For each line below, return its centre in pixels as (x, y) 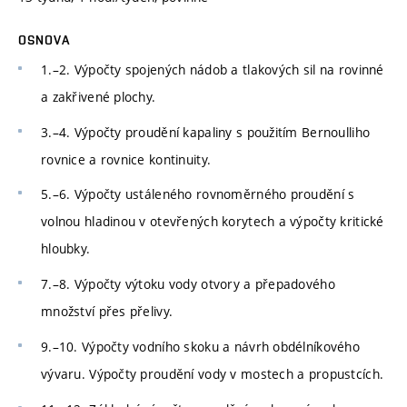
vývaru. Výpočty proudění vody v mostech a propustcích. (213, 373)
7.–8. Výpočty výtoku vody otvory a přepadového (188, 284)
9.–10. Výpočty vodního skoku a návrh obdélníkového (200, 346)
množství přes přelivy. (107, 312)
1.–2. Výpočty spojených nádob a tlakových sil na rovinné (213, 69)
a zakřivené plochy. (99, 96)
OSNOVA (44, 40)
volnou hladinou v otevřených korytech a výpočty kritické (213, 222)
